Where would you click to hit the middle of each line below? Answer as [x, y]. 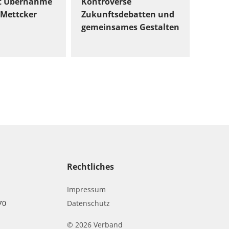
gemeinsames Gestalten [131, 27]
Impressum [87, 190]
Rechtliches [91, 167]
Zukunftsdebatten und [128, 14]
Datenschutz [89, 203]
